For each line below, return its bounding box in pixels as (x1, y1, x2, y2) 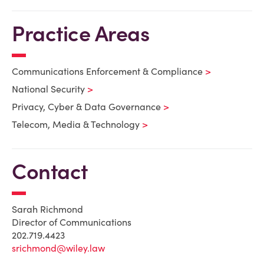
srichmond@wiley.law (12, 242, 105, 254)
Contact (12, 158, 88, 185)
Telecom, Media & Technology (12, 118, 140, 130)
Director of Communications (12, 216, 131, 228)
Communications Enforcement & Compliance (12, 65, 203, 77)
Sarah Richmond (12, 203, 83, 215)
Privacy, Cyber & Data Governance (12, 101, 161, 113)
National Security (12, 83, 85, 95)
